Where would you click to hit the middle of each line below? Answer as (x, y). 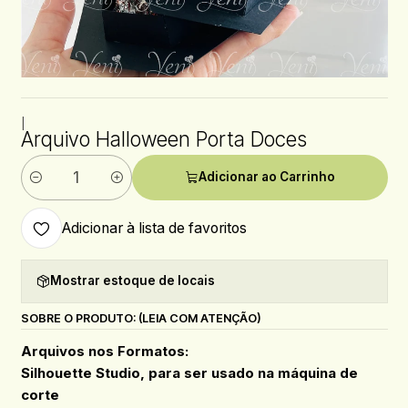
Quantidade (54, 187)
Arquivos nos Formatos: (104, 351)
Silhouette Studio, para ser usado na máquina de (189, 372)
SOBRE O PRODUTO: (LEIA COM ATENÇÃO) (141, 318)
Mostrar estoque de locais (132, 281)
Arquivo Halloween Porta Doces (163, 139)
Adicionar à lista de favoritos (154, 229)
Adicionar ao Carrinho (266, 177)
